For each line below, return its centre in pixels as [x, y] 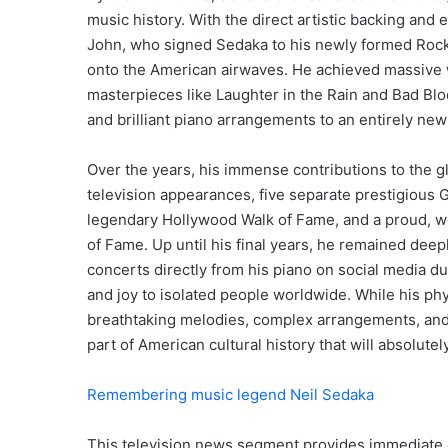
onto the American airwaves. [187, 70]
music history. [136, 20]
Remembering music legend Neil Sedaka [230, 395]
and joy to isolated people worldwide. [219, 295]
